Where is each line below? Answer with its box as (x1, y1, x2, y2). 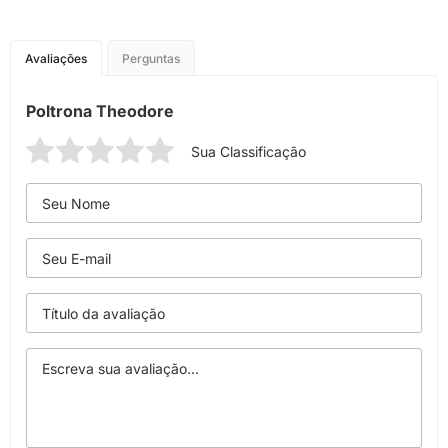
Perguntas (122, 51, 180, 66)
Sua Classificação (191, 143, 306, 160)
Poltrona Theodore (26, 101, 174, 121)
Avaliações (25, 51, 87, 66)
